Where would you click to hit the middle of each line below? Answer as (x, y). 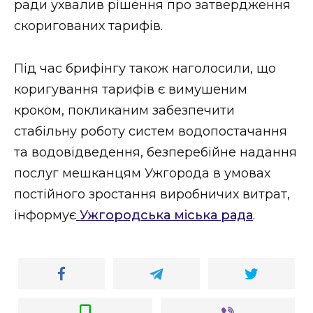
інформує (45, 215)
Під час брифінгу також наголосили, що (145, 68)
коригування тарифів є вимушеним (131, 89)
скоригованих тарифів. (88, 26)
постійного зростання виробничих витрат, (152, 194)
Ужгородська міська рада (165, 215)
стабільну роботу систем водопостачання (151, 131)
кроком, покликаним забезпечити (124, 110)
